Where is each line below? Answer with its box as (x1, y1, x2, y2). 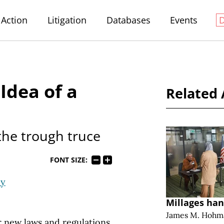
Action (1, 14, 28, 26)
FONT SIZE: (49, 155, 87, 164)
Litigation (47, 14, 86, 26)
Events (170, 14, 198, 26)
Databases (106, 14, 150, 26)
